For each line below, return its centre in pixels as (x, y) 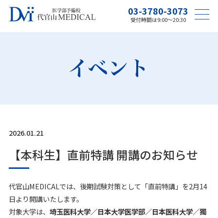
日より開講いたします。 (46, 199)
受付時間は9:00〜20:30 (158, 20)
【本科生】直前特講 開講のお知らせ (103, 154)
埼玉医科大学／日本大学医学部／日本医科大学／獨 (128, 212)
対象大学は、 (29, 212)
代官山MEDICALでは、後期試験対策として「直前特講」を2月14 (108, 186)
